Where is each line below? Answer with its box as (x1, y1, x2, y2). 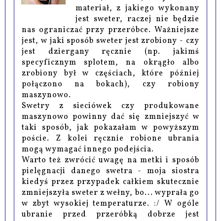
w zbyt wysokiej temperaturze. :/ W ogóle (22, 198, 199, 209)
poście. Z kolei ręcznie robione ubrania (22, 133, 199, 144)
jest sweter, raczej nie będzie (75, 13, 199, 25)
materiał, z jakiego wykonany (75, 2, 199, 14)
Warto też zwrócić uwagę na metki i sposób (22, 154, 199, 166)
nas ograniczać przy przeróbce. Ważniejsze (22, 24, 199, 36)
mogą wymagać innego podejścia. (22, 144, 154, 155)
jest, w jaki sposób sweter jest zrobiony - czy (22, 35, 199, 46)
